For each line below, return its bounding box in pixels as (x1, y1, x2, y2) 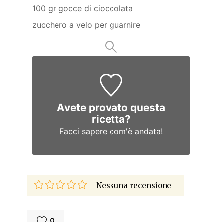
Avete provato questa (57, 101, 165, 113)
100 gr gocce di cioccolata (32, 3, 133, 14)
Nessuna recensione (96, 180, 171, 190)
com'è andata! (107, 126, 163, 136)
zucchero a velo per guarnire (32, 20, 140, 30)
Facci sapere (59, 126, 107, 136)
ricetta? (91, 112, 131, 125)
